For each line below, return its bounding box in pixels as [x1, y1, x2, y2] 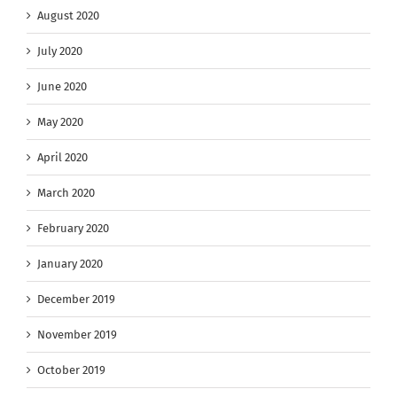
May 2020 [37, 115, 83, 129]
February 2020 [37, 222, 109, 236]
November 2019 [37, 328, 117, 342]
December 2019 [37, 292, 115, 307]
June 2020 [37, 80, 87, 94]
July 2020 [37, 44, 82, 58]
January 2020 [37, 257, 103, 271]
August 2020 [37, 9, 99, 23]
